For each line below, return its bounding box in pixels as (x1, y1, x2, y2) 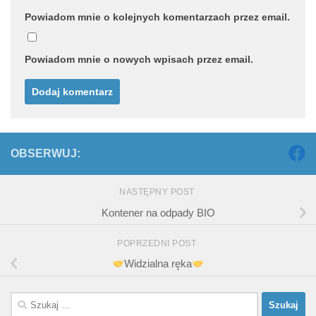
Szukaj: (10, 293, 44, 305)
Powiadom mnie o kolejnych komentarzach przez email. (25, 11, 290, 23)
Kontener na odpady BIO (101, 206, 215, 219)
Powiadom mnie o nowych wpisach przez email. (25, 53, 253, 65)
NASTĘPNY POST (119, 186, 197, 197)
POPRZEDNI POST (117, 238, 199, 248)
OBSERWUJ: (11, 147, 80, 159)
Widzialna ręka (124, 257, 192, 270)
